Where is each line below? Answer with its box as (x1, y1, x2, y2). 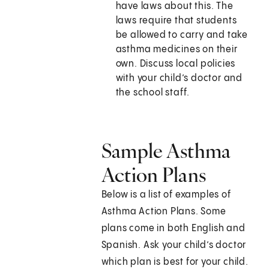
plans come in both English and (101, 223, 246, 234)
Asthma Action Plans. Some (101, 207, 226, 217)
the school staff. (115, 88, 190, 98)
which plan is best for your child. (101, 257, 249, 268)
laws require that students (115, 16, 237, 26)
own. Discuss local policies (115, 59, 236, 70)
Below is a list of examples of (101, 190, 231, 201)
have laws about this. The (115, 1, 234, 12)
